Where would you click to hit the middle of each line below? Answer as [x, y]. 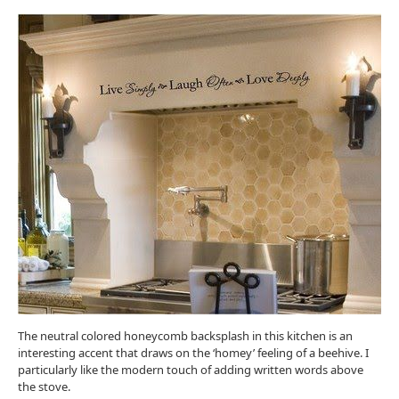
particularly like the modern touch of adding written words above [191, 369]
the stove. [44, 386]
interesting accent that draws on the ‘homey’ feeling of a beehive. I [193, 352]
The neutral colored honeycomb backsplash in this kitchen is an [185, 335]
